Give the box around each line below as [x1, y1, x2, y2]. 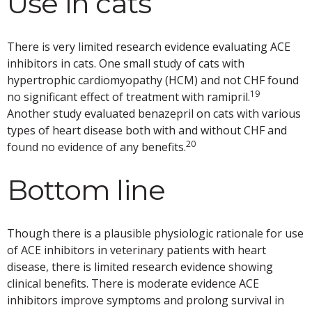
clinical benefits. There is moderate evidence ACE [7, 276, 259, 292]
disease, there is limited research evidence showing [7, 259, 273, 275]
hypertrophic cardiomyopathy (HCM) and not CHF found [7, 72, 299, 88]
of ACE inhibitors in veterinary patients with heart [7, 242, 266, 258]
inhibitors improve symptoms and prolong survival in [7, 292, 284, 309]
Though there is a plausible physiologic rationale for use [7, 226, 304, 242]
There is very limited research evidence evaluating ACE [7, 39, 290, 55]
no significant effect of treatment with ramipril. [7, 89, 250, 105]
